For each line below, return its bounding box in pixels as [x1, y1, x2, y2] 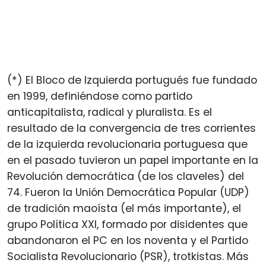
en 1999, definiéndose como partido [7, 88, 192, 103]
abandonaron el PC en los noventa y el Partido [7, 233, 248, 248]
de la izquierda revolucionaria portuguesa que [7, 137, 248, 151]
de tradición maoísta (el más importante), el [7, 201, 241, 216]
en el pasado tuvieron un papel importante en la [7, 153, 258, 167]
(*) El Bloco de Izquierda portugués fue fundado [7, 72, 257, 87]
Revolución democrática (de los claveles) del [7, 169, 244, 183]
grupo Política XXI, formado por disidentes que [7, 217, 248, 232]
